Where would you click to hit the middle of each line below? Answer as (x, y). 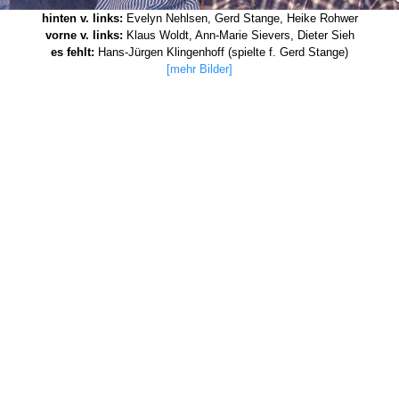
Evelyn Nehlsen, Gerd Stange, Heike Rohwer (240, 18)
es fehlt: (73, 52)
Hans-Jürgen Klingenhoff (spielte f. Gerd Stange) (221, 52)
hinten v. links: (82, 18)
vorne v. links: (84, 35)
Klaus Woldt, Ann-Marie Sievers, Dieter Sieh (238, 35)
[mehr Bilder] (199, 69)
